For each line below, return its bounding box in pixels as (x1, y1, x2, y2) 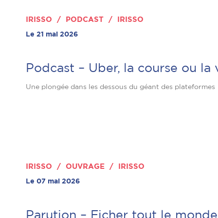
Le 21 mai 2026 (26, 31, 78, 38)
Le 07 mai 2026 (26, 178, 80, 185)
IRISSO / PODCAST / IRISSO (26, 16, 144, 23)
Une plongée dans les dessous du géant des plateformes (26, 83, 215, 91)
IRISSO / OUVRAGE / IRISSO (26, 163, 145, 170)
